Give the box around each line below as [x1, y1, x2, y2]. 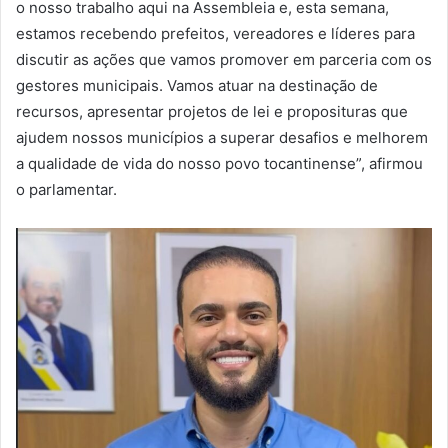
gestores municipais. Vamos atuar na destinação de [16, 75, 378, 95]
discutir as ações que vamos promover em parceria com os [16, 49, 432, 69]
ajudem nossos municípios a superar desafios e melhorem [16, 127, 428, 147]
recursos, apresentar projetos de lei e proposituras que [16, 101, 408, 121]
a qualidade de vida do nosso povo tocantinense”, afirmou [16, 153, 423, 173]
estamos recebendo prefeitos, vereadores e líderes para [16, 23, 415, 43]
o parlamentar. [16, 179, 117, 199]
